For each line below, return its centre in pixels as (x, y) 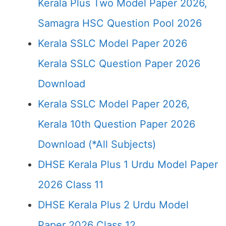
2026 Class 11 (71, 185)
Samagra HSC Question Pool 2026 (120, 23)
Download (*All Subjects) (97, 144)
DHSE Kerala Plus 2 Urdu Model (113, 205)
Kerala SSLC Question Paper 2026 (119, 64)
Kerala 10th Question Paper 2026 (117, 124)
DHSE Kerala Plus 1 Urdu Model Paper (128, 164)
